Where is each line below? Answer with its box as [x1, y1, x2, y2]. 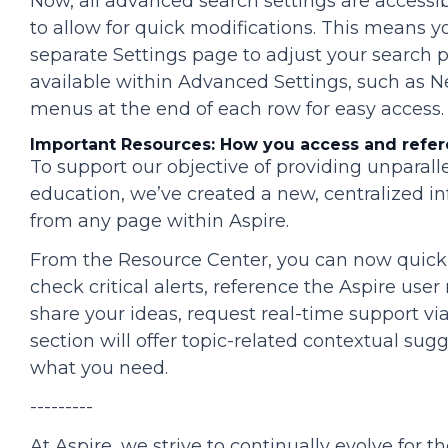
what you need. [30, 357, 168, 380]
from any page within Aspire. [30, 210, 289, 233]
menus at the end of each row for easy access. [30, 98, 444, 121]
